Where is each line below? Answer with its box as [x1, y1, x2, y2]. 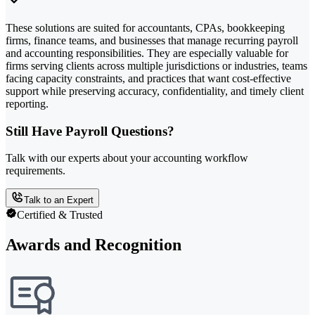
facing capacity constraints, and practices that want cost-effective [6, 72, 291, 84]
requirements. [6, 165, 65, 177]
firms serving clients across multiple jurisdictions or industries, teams [6, 59, 307, 72]
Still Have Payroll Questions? [6, 123, 174, 139]
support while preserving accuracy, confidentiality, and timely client [6, 84, 304, 97]
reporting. [6, 97, 49, 110]
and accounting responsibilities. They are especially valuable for [6, 46, 288, 59]
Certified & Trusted [17, 209, 103, 221]
